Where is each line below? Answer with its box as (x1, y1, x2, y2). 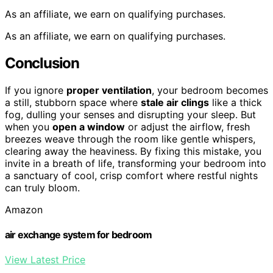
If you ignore (5, 83, 66, 96)
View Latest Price (5, 253, 85, 266)
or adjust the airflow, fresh (125, 120, 250, 133)
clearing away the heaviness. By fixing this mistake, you (5, 144, 261, 157)
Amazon (5, 203, 43, 216)
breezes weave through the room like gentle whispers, (5, 132, 255, 145)
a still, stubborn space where (5, 96, 141, 108)
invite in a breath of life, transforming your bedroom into (5, 157, 266, 169)
